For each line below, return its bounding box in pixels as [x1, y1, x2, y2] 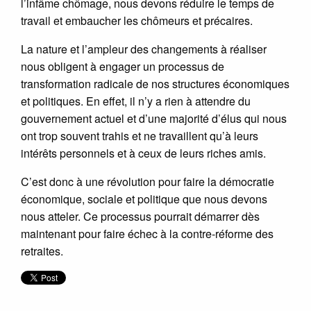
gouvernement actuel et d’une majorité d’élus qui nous [21, 110, 287, 126]
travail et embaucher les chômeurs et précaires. [21, 12, 253, 28]
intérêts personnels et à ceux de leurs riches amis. [21, 144, 266, 161]
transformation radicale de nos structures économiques [21, 75, 289, 92]
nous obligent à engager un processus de [21, 58, 224, 74]
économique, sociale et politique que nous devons [21, 190, 267, 207]
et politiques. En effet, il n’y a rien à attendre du [21, 92, 251, 109]
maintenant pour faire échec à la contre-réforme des [21, 225, 274, 242]
